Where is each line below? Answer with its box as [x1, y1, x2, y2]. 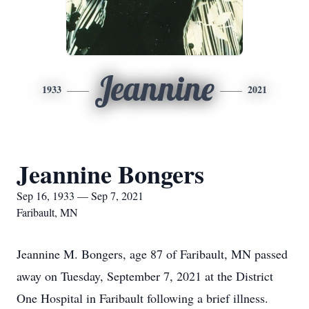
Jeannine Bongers [17, 156, 204, 192]
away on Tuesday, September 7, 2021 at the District [17, 268, 273, 284]
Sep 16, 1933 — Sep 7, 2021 [17, 188, 143, 203]
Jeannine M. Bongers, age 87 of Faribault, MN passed [17, 246, 288, 262]
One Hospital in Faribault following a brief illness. [17, 290, 268, 306]
